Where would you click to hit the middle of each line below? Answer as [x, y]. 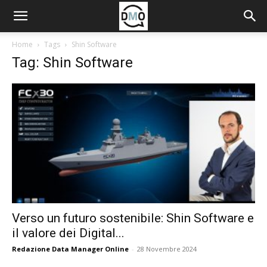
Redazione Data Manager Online [70, 249]
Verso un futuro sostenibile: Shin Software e [133, 218]
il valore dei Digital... [68, 233]
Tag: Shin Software [72, 63]
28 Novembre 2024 [167, 249]
